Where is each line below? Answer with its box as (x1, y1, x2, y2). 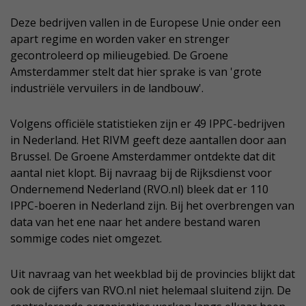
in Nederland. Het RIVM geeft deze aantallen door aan (10, 133, 286, 148)
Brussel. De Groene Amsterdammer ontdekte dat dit (10, 149, 275, 165)
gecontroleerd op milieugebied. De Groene (10, 48, 228, 64)
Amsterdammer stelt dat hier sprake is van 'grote (10, 64, 262, 80)
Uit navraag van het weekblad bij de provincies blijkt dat (10, 266, 295, 282)
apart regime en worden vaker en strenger (10, 31, 229, 47)
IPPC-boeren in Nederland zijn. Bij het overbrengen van (10, 198, 294, 214)
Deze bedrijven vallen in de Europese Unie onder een (10, 15, 281, 31)
